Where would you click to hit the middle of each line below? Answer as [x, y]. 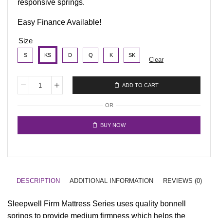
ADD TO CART [140, 85]
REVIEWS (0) [182, 181]
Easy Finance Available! [59, 22]
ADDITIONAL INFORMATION [111, 181]
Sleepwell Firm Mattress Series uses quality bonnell [97, 203]
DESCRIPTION [38, 181]
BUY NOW [113, 125]
